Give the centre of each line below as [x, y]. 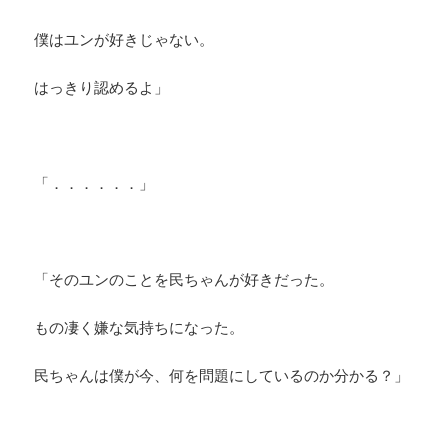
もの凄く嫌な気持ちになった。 [139, 327]
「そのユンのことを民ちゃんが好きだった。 [184, 279]
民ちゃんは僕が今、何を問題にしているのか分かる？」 [222, 375]
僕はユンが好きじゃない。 [124, 39]
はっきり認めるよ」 [102, 87]
